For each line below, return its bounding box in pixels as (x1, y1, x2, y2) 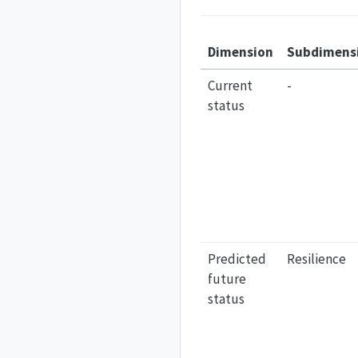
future (207, 269, 246, 288)
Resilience (286, 249, 346, 268)
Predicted (207, 249, 266, 268)
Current (207, 76, 253, 94)
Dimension (207, 42, 273, 61)
